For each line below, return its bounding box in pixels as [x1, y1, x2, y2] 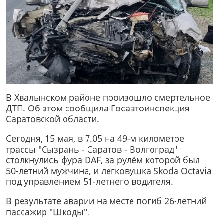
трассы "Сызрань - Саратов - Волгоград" [6, 143, 177, 155]
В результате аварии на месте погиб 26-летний [6, 195, 207, 207]
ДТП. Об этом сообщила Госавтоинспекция [6, 102, 190, 114]
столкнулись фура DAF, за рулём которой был [6, 154, 200, 166]
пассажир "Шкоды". [6, 205, 89, 218]
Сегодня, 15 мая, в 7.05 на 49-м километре [6, 132, 184, 145]
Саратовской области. [6, 113, 99, 125]
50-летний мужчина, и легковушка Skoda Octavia [6, 165, 212, 177]
